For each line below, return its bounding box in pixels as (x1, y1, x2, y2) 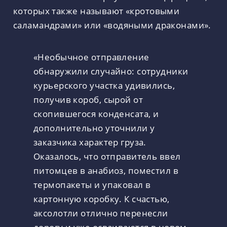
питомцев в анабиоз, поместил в (33, 164, 178, 176)
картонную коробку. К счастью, (33, 192, 170, 205)
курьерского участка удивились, (33, 79, 175, 91)
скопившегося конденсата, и (33, 107, 159, 120)
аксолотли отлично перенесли (33, 206, 168, 219)
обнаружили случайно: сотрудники (33, 64, 188, 77)
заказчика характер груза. (33, 135, 146, 148)
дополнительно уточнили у (33, 121, 155, 134)
